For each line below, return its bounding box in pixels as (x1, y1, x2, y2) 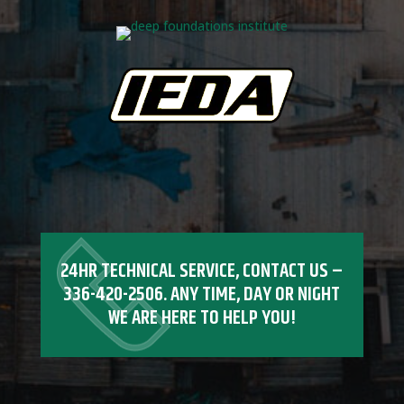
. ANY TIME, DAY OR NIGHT (163, 279, 341, 310)
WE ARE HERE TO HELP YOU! (107, 302, 296, 334)
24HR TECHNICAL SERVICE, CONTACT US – (60, 255, 344, 287)
